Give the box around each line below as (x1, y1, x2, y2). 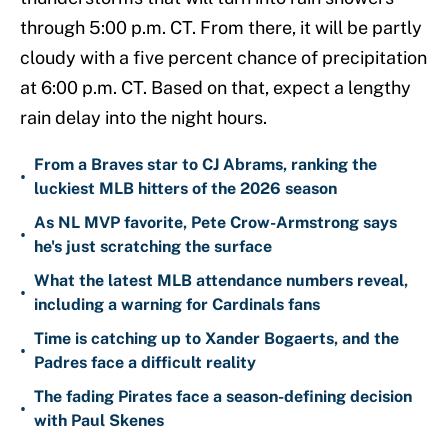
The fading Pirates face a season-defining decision (34, 387, 412, 407)
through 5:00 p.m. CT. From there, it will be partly (20, 17, 422, 39)
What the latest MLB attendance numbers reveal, (34, 271, 408, 291)
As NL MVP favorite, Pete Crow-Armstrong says (34, 213, 397, 233)
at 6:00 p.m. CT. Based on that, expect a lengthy (20, 77, 411, 99)
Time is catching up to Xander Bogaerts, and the (34, 329, 399, 349)
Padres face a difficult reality (34, 353, 256, 373)
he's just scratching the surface (34, 237, 272, 257)
